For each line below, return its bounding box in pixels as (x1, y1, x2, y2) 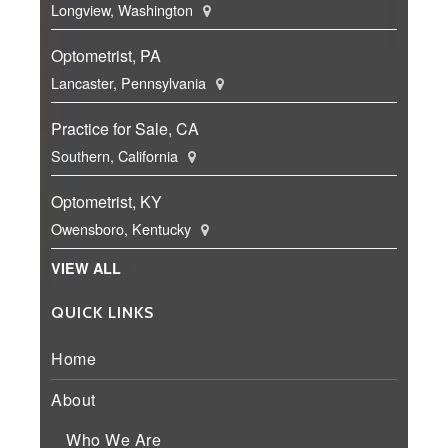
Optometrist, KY (51, 190, 162, 214)
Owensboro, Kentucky (51, 218, 195, 240)
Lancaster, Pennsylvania (51, 72, 210, 94)
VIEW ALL (51, 258, 121, 279)
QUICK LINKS (51, 303, 154, 323)
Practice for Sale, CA (51, 117, 199, 141)
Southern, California (51, 145, 182, 167)
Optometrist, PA (51, 44, 161, 68)
